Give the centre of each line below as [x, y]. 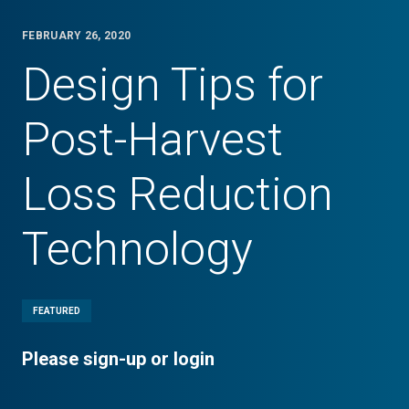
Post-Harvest [152, 140]
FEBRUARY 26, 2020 [77, 36]
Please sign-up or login [118, 359]
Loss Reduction [178, 194]
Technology [137, 249]
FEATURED [57, 311]
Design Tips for [173, 85]
